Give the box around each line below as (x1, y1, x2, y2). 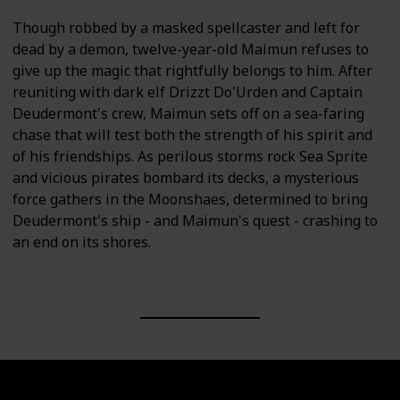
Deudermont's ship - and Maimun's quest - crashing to (12, 211, 378, 231)
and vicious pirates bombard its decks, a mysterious (12, 168, 359, 188)
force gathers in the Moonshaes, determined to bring (12, 189, 368, 210)
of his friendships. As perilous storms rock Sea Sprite (12, 146, 368, 167)
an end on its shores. (12, 232, 151, 253)
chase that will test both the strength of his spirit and (12, 125, 372, 146)
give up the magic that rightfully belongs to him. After (12, 61, 372, 81)
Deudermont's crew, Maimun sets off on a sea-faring (12, 104, 364, 124)
